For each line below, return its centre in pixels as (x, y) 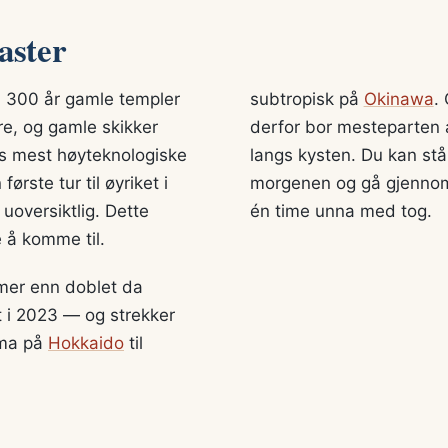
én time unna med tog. (340, 211)
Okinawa (398, 99)
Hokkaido (86, 343)
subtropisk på (306, 99)
